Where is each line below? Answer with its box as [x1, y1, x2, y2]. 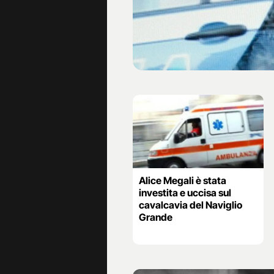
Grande [139, 211, 172, 224]
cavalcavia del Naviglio [139, 199, 242, 212]
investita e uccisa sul [139, 187, 231, 199]
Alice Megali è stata [139, 174, 226, 187]
